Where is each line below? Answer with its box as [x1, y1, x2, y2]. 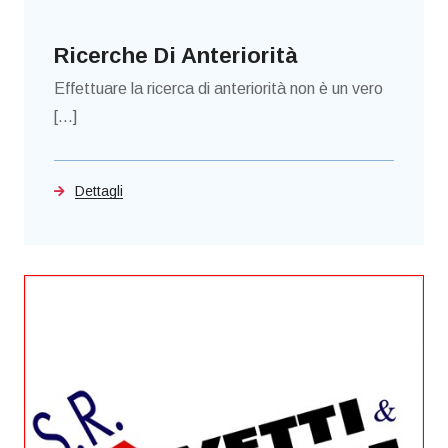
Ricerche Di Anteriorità [54, 43, 298, 69]
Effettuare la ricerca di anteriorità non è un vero [54, 80, 383, 98]
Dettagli [75, 183, 123, 200]
